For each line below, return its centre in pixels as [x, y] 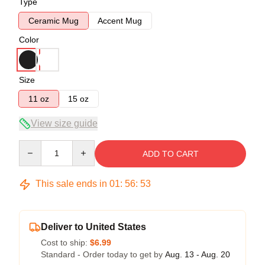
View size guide [64, 123]
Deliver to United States [93, 227]
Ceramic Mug [54, 21]
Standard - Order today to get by [103, 254]
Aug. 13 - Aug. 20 [198, 254]
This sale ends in [71, 184]
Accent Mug [120, 21]
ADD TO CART [170, 154]
